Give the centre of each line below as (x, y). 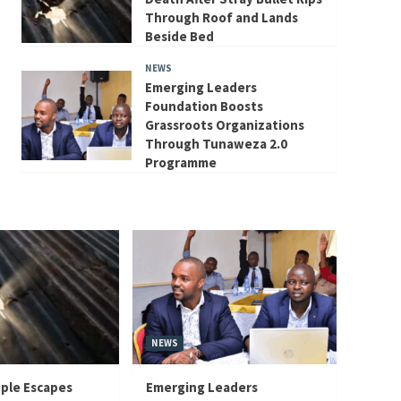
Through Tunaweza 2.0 (216, 143)
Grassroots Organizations (224, 124)
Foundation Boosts (204, 106)
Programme (180, 162)
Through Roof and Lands (221, 17)
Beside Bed (179, 36)
